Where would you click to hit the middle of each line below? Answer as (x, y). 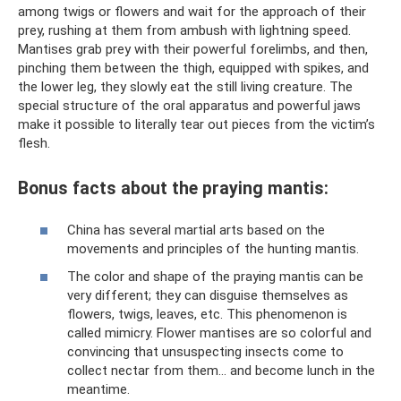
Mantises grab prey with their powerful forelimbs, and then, (193, 49)
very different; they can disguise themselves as (208, 295)
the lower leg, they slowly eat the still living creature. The (185, 86)
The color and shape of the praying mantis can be (215, 277)
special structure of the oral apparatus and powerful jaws (189, 105)
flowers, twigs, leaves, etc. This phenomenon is (207, 314)
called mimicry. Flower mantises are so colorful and (219, 333)
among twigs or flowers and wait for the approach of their (192, 11)
